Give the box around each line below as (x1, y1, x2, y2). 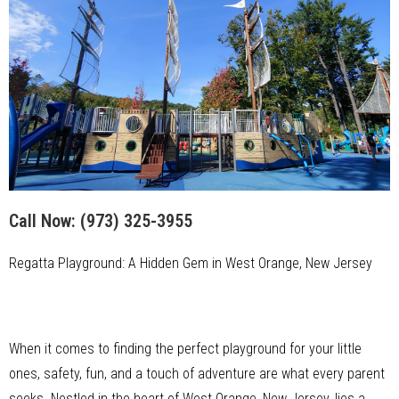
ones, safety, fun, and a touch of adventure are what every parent (9, 364, 385, 382)
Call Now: (9, 209, 80, 232)
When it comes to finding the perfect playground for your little (9, 339, 362, 357)
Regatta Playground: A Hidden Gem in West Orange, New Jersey (9, 254, 372, 272)
